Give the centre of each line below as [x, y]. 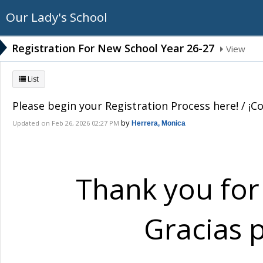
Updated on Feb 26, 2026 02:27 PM [66, 123]
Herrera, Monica [159, 123]
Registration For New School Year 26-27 [113, 48]
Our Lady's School [56, 17]
